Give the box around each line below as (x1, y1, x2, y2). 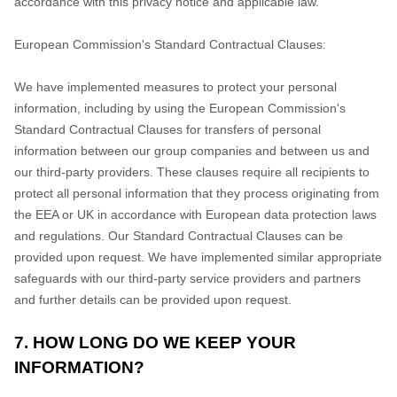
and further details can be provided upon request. (14, 292, 292, 307)
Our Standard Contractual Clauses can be (108, 229, 343, 243)
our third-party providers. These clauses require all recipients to (14, 165, 370, 179)
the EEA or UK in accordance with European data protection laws (14, 207, 377, 222)
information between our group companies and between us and (14, 144, 370, 158)
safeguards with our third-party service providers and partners (14, 271, 361, 285)
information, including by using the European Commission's (14, 101, 346, 115)
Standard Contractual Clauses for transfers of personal (14, 122, 321, 136)
